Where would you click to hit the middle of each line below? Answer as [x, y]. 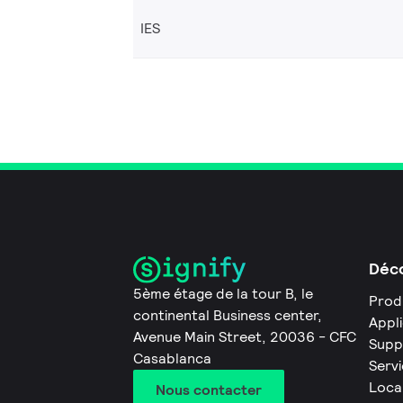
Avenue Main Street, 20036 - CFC [245, 337]
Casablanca [172, 359]
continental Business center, [228, 316]
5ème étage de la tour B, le [223, 294]
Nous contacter [209, 390]
